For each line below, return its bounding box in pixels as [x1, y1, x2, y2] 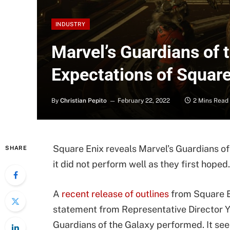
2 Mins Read [193, 97, 228, 104]
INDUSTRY [55, 21, 86, 27]
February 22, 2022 [118, 97, 170, 104]
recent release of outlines [62, 188, 169, 199]
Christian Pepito [60, 97, 107, 104]
